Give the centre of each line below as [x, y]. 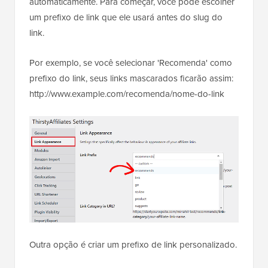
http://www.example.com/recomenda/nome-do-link [127, 94]
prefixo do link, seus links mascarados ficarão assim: [131, 79]
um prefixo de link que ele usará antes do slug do [126, 18]
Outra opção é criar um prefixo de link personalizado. [133, 245]
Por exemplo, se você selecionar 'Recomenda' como [131, 63]
